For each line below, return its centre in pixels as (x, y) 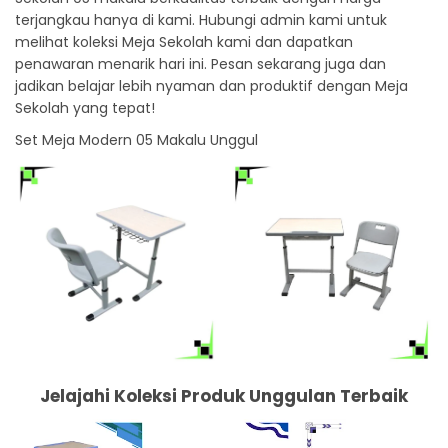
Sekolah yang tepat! (85, 107)
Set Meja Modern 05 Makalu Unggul (136, 139)
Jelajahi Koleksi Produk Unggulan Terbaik (224, 395)
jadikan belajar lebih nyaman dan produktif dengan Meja (211, 85)
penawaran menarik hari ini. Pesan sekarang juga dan (200, 63)
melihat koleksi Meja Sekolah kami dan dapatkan (184, 41)
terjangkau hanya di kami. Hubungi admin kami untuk (201, 19)
